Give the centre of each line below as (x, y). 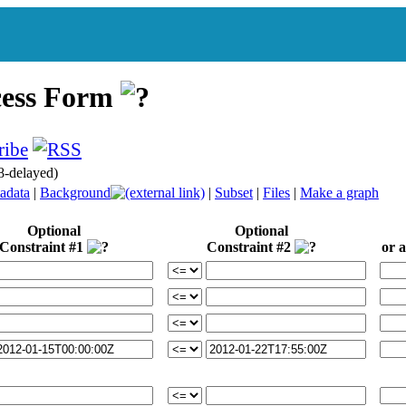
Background (75, 192)
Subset (234, 192)
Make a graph (339, 192)
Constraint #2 (251, 246)
